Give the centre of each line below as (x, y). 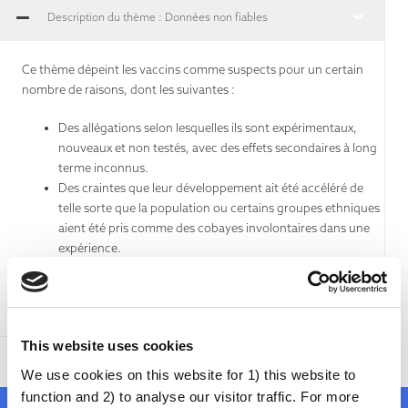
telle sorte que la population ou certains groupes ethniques (219, 207)
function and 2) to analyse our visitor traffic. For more (190, 396)
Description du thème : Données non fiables (158, 17)
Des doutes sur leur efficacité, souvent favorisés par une (210, 267)
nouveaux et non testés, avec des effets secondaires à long (218, 147)
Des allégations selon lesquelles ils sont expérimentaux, (208, 127)
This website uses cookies (107, 346)
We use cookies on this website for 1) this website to (189, 374)
